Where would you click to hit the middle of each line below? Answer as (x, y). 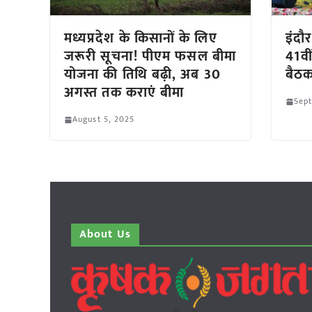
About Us (105, 235)
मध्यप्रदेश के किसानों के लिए (141, 39)
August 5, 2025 (104, 119)
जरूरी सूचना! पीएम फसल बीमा (150, 57)
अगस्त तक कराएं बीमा (124, 93)
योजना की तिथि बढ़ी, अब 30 (142, 75)
